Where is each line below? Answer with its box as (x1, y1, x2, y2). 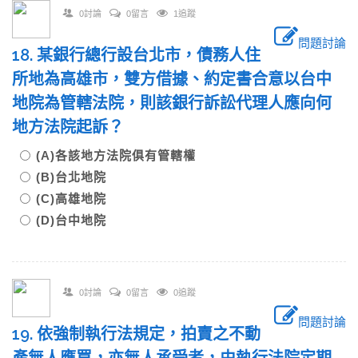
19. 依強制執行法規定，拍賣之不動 (12, 324, 261, 344)
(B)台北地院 (36, 170, 119, 184)
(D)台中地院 (36, 213, 106, 227)
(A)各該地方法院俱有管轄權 (36, 149, 209, 162)
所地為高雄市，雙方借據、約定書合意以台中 (12, 70, 332, 89)
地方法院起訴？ (12, 117, 140, 137)
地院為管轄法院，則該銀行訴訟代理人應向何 (12, 93, 332, 113)
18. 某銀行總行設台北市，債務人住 (12, 46, 261, 65)
